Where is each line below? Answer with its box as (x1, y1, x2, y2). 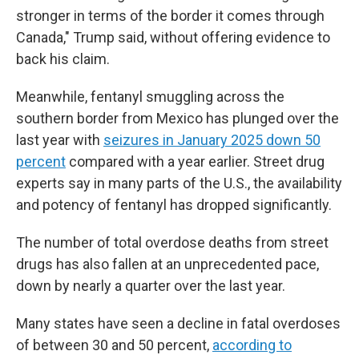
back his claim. (16, 50, 110, 67)
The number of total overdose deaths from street (16, 234, 329, 251)
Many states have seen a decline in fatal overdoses (16, 315, 341, 332)
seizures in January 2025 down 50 (103, 131, 321, 148)
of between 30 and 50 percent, (16, 337, 212, 353)
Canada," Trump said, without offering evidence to (16, 29, 330, 46)
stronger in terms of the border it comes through (16, 7, 325, 24)
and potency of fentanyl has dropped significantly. (16, 196, 332, 213)
